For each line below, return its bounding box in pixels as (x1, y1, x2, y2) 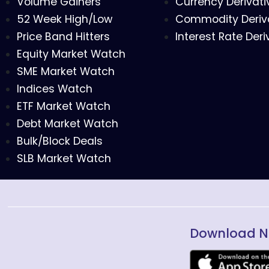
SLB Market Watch (17, 151, 111, 166)
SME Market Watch (17, 64, 115, 79)
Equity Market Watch (17, 47, 125, 62)
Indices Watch (17, 82, 92, 97)
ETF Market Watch (17, 99, 110, 114)
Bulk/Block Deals (17, 134, 103, 149)
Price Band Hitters (17, 29, 110, 44)
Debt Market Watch (17, 116, 118, 131)
